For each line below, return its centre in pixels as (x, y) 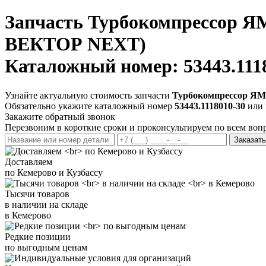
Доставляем (28, 161)
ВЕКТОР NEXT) (75, 44)
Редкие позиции (38, 236)
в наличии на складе (46, 204)
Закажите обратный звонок (60, 116)
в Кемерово (28, 215)
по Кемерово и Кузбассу (54, 172)
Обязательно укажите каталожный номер (90, 106)
